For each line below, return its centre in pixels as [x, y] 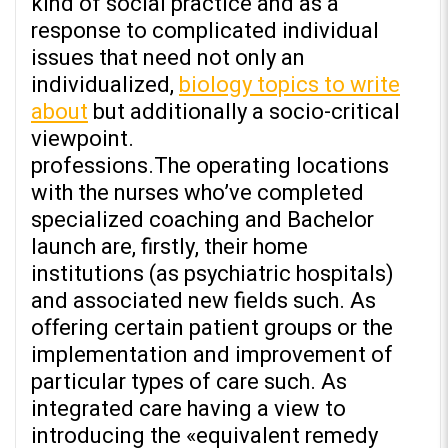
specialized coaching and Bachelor [202, 220]
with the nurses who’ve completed [197, 193]
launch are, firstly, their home [169, 247]
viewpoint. [82, 139]
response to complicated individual [205, 31]
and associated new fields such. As [203, 301]
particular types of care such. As [189, 382]
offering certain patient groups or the [212, 328]
